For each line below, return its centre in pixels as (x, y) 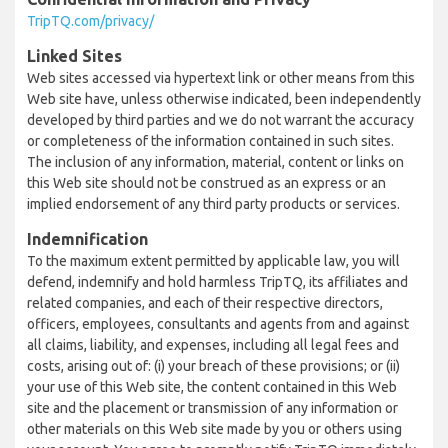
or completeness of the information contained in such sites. (210, 141)
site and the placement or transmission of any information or (212, 408)
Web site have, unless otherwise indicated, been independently (224, 99)
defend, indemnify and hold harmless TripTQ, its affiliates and (217, 282)
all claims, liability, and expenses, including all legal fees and (213, 345)
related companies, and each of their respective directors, (205, 303)
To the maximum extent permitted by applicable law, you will (213, 261)
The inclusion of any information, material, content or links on (215, 162)
